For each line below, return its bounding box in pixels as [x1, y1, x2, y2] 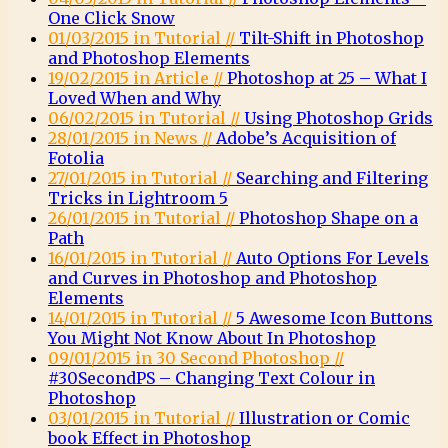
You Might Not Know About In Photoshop [48, 328, 376, 348]
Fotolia [48, 148, 104, 168]
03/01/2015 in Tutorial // [48, 408, 239, 428]
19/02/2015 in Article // [48, 68, 227, 88]
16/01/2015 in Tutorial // [48, 248, 236, 268]
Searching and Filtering [236, 168, 428, 188]
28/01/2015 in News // [48, 128, 216, 148]
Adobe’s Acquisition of [216, 128, 396, 148]
